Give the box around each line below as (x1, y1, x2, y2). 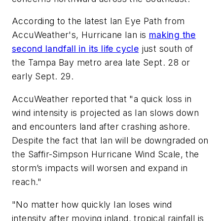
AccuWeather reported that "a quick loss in (12, 94, 192, 104)
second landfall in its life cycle (12, 43, 139, 54)
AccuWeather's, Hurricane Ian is (12, 30, 149, 40)
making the (148, 30, 196, 40)
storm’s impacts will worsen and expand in (12, 163, 188, 173)
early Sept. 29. (12, 71, 74, 82)
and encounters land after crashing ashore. (12, 121, 190, 132)
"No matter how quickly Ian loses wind (12, 199, 172, 210)
